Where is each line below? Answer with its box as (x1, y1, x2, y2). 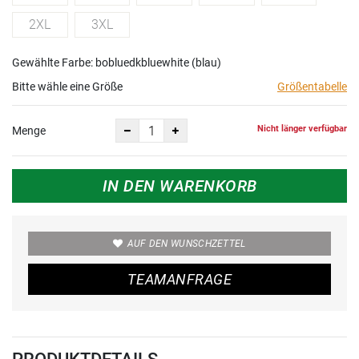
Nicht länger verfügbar (257, 123, 347, 134)
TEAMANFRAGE (127, 271, 232, 288)
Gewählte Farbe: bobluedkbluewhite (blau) (12, 56, 221, 70)
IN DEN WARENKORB (102, 176, 257, 196)
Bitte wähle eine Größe (12, 80, 123, 94)
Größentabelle (277, 80, 347, 94)
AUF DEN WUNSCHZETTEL (127, 238, 246, 250)
